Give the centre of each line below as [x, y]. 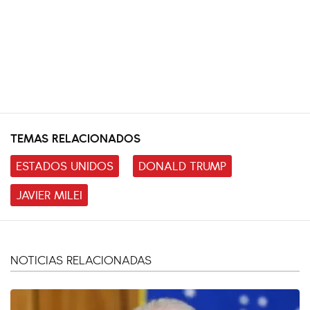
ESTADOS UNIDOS [65, 165]
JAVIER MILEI [49, 194]
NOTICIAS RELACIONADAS [81, 259]
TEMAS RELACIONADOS [75, 137]
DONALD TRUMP [182, 165]
